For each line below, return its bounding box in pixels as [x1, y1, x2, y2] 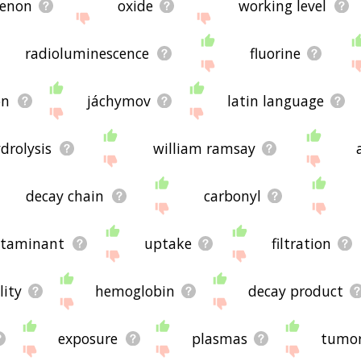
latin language [226, 90, 324, 110]
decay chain [26, 185, 105, 205]
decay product [248, 280, 344, 301]
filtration [271, 233, 331, 253]
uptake [144, 233, 193, 253]
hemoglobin [95, 280, 176, 301]
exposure [58, 328, 118, 348]
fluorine [249, 43, 301, 63]
